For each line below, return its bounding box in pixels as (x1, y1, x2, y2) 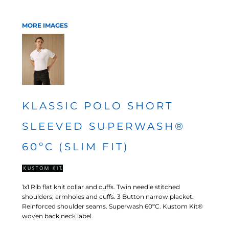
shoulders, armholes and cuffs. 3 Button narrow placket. (22, 193, 194, 200)
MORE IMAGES (22, 21, 68, 29)
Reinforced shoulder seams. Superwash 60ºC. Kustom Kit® (22, 202, 203, 210)
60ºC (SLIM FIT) (22, 141, 129, 153)
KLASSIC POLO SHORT (22, 100, 173, 112)
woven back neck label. (22, 212, 93, 220)
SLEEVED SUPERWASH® (22, 120, 185, 132)
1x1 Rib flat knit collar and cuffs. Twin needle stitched (22, 183, 180, 191)
